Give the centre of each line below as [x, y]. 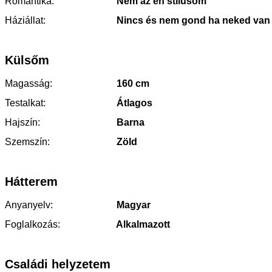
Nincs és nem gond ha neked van [192, 20]
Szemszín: [27, 141]
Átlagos [133, 103]
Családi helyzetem [58, 264]
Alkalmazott [142, 224]
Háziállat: [25, 20]
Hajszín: [22, 122]
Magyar [132, 205]
